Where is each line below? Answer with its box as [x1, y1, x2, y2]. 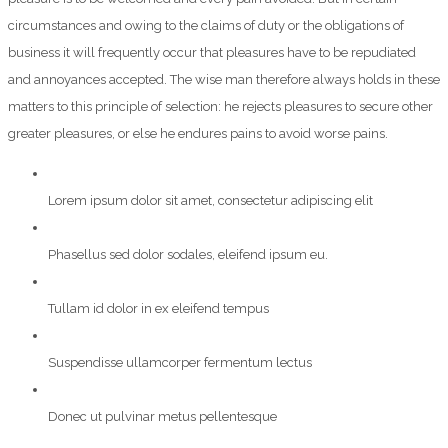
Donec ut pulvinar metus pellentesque [48, 409, 277, 425]
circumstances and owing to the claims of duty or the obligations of [8, 18, 404, 34]
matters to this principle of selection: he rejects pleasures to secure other [8, 99, 433, 115]
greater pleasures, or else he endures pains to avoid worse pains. [8, 126, 388, 142]
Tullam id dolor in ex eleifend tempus [48, 301, 269, 317]
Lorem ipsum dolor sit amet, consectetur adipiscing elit [48, 193, 373, 209]
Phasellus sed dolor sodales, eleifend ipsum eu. [48, 247, 328, 263]
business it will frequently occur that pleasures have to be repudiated [8, 45, 416, 61]
